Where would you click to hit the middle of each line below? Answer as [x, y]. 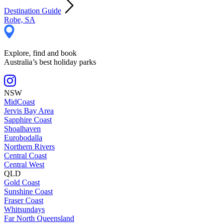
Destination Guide [33, 10]
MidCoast [19, 102]
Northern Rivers [29, 146]
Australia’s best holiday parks [50, 62]
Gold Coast [22, 182]
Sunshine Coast [28, 191]
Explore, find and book [40, 53]
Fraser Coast [24, 200]
